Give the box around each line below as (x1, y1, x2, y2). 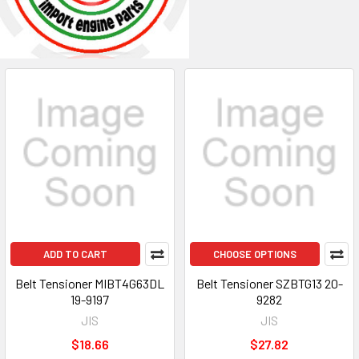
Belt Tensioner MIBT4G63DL (15, 276, 164, 291)
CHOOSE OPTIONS (213, 248, 296, 260)
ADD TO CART (43, 248, 107, 260)
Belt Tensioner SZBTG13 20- (196, 276, 343, 291)
